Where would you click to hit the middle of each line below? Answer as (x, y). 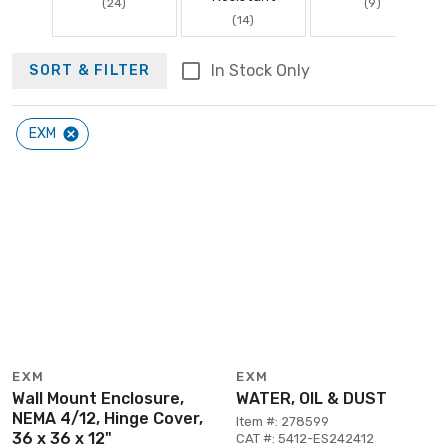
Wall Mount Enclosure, (98, 398)
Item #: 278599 (282, 421)
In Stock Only (260, 70)
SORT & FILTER (90, 71)
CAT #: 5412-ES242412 (305, 438)
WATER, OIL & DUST (311, 398)
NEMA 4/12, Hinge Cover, (107, 418)
